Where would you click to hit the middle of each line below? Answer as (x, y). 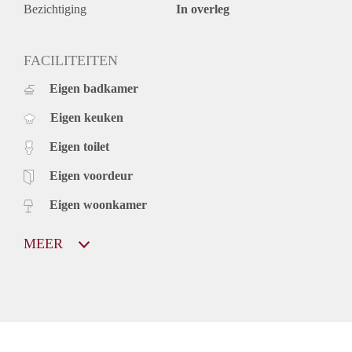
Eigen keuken (87, 117)
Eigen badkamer (94, 88)
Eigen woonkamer (98, 204)
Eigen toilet (79, 146)
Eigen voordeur (91, 175)
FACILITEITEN (71, 60)
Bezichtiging (55, 9)
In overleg (203, 9)
